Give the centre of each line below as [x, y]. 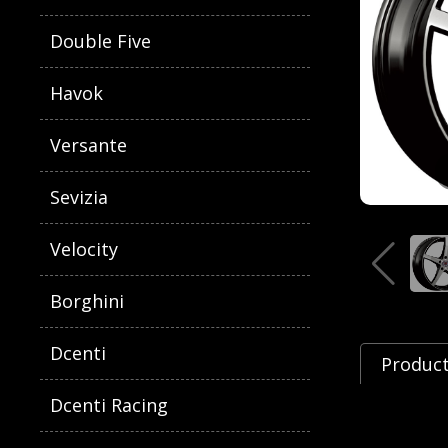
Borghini [87, 301]
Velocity [84, 249]
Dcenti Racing [109, 405]
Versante [89, 145]
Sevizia [79, 197]
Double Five [101, 41]
